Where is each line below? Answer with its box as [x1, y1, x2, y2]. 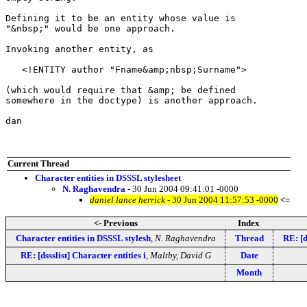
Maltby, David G [149, 249, 211, 260]
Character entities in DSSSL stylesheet [35, 172, 181, 183]
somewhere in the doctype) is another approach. [5, 95, 258, 106]
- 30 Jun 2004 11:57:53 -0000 [165, 194, 278, 205]
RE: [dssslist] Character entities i [20, 249, 146, 260]
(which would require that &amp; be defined [5, 84, 236, 95]
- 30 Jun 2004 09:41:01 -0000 [125, 183, 238, 194]
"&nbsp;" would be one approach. [5, 23, 175, 34]
